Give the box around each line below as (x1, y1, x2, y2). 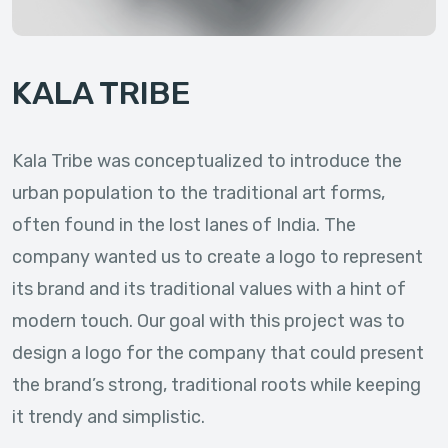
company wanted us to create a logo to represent (12, 246, 423, 268)
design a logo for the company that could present (12, 342, 424, 364)
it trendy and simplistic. (12, 406, 205, 428)
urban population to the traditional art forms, (12, 182, 385, 204)
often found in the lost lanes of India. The (12, 214, 356, 236)
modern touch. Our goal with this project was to (12, 310, 405, 332)
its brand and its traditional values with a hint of (12, 278, 406, 300)
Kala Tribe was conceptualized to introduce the (12, 150, 402, 172)
